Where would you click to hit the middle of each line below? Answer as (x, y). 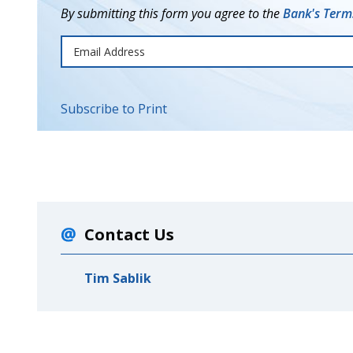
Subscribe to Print (113, 108)
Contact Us (129, 234)
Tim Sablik (117, 278)
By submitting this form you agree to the (171, 13)
